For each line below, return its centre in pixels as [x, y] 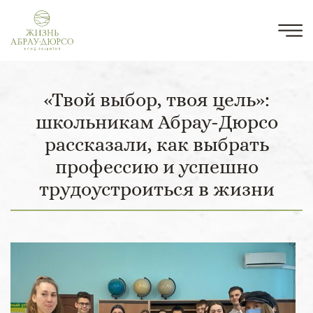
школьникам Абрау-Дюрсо [156, 122]
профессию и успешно [156, 167]
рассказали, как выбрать [156, 144]
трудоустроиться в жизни [156, 189]
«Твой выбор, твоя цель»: [156, 100]
